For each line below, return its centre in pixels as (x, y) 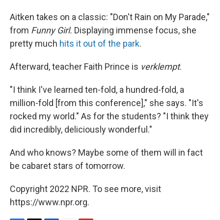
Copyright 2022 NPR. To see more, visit (85, 189)
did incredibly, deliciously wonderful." (81, 129)
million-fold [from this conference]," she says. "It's (107, 103)
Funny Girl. (52, 30)
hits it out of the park (99, 43)
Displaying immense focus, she (134, 30)
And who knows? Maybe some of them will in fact (106, 152)
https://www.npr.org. (50, 202)
